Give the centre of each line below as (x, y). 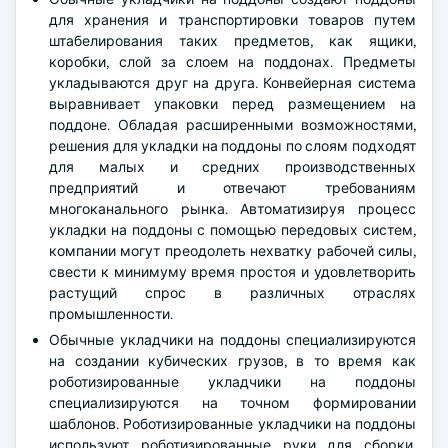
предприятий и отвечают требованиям (232, 188)
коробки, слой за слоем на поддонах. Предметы (232, 62)
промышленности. (111, 314)
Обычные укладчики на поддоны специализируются (232, 340)
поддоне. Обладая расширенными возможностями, (232, 125)
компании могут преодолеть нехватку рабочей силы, (232, 251)
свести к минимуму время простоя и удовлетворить (232, 272)
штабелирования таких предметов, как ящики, (232, 41)
